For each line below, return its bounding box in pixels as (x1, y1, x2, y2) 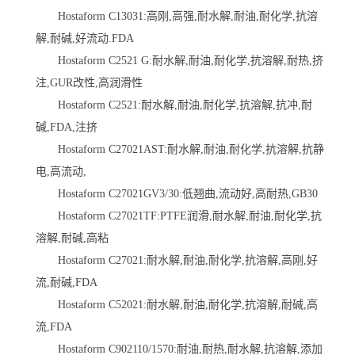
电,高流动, (36, 165, 86, 177)
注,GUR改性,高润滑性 (36, 76, 143, 89)
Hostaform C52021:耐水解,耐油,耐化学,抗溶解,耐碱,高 (36, 298, 318, 311)
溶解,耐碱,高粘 (36, 231, 109, 244)
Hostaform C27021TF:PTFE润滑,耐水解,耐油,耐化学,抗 (36, 209, 322, 222)
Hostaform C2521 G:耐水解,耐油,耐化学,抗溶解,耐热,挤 (36, 54, 323, 67)
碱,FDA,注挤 (36, 120, 97, 133)
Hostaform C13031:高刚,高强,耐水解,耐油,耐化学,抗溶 (36, 10, 318, 22)
